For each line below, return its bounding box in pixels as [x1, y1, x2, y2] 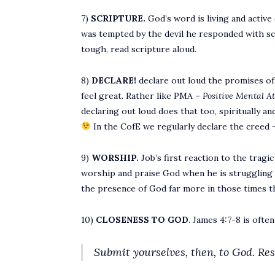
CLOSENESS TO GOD [96, 214, 188, 225]
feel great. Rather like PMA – [81, 90, 203, 101]
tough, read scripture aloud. [81, 43, 196, 55]
